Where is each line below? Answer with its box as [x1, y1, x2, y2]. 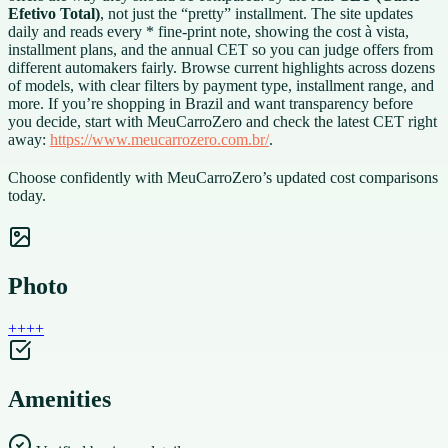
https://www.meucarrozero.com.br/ [50, 130, 269, 148]
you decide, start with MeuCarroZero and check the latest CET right [8, 112, 437, 130]
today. [8, 186, 46, 204]
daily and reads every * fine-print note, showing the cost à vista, [8, 22, 409, 40]
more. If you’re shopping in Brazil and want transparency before [8, 94, 413, 112]
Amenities [8, 385, 111, 412]
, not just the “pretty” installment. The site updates [100, 4, 413, 22]
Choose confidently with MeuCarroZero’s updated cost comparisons [8, 168, 438, 186]
